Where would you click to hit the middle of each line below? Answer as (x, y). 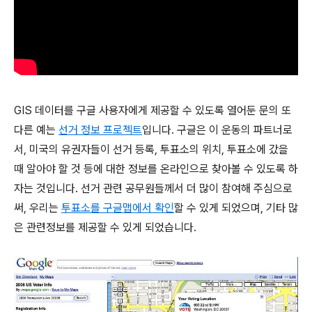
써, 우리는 (38, 208)
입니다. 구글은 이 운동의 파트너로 (217, 130)
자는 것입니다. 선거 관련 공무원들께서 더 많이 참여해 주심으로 (153, 188)
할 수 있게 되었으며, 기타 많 (236, 208)
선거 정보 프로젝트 (100, 130)
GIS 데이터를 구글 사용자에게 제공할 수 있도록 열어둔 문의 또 (153, 110)
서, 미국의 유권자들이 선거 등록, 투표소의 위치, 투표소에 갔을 (151, 149)
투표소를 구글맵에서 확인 (118, 208)
